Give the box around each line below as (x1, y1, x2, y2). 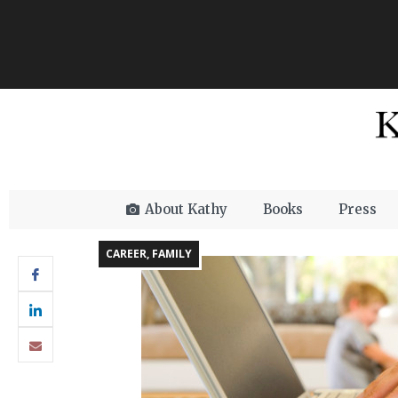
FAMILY (151, 246, 192, 262)
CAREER (105, 246, 147, 262)
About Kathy (145, 201, 227, 219)
